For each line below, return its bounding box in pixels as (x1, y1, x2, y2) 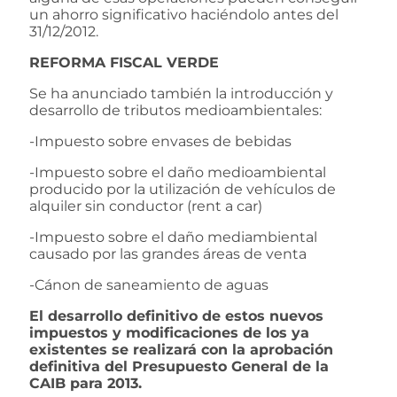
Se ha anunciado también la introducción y (29, 84, 333, 102)
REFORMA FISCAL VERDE (29, 53, 219, 71)
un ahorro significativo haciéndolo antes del (29, 5, 339, 23)
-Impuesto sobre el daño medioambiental (29, 163, 326, 181)
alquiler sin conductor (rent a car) (29, 197, 262, 214)
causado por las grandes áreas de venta (29, 245, 307, 262)
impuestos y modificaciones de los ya (29, 323, 309, 341)
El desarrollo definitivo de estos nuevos (29, 307, 323, 324)
